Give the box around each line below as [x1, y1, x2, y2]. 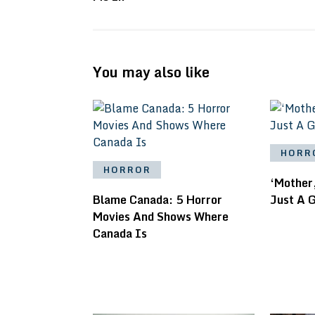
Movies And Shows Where [93, 207, 229, 226]
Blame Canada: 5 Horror [93, 191, 222, 209]
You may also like [93, 60, 210, 84]
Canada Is [93, 224, 147, 243]
